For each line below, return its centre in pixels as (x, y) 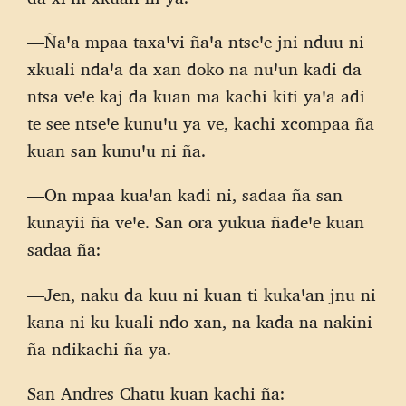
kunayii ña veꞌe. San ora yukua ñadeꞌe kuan (196, 222)
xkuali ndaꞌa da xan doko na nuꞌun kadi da (194, 69)
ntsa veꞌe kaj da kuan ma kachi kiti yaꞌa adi (196, 97)
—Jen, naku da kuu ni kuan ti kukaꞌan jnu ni (202, 294)
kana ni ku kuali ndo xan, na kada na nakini (200, 321)
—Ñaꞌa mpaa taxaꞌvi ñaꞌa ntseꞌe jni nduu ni (196, 42)
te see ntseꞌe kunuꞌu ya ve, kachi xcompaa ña (201, 124)
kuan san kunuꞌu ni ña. (116, 151)
